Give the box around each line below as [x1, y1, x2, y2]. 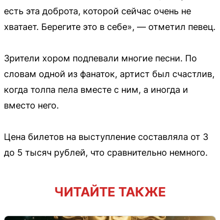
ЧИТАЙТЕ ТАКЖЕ [54, 184, 166, 199]
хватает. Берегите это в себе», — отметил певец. [4, 21, 216, 32]
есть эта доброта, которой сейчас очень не [4, 5, 191, 16]
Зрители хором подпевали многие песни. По [4, 53, 197, 63]
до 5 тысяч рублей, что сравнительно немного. [4, 147, 208, 158]
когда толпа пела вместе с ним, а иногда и [4, 84, 188, 95]
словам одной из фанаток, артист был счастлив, [4, 68, 215, 79]
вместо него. [4, 100, 59, 110]
